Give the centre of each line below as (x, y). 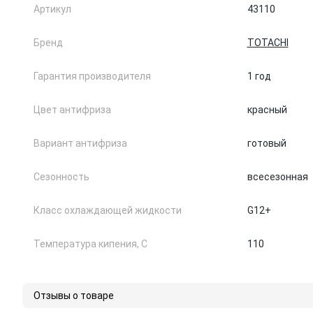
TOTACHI (268, 43)
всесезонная (277, 177)
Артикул (52, 9)
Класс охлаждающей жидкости (108, 210)
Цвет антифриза (72, 110)
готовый (267, 143)
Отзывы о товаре (74, 296)
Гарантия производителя (92, 76)
